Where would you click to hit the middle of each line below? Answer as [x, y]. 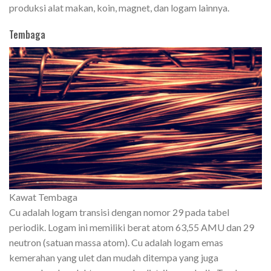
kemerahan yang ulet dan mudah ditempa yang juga [114, 258]
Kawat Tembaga [43, 197]
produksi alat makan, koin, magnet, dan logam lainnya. [119, 7]
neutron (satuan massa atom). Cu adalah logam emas [116, 243]
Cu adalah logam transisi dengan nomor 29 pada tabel [119, 212]
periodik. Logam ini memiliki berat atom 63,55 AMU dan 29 [132, 227]
